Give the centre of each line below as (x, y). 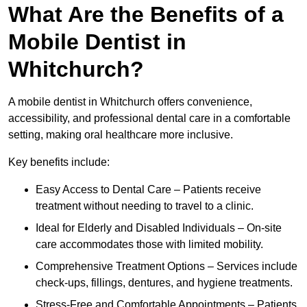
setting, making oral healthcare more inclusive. (121, 135)
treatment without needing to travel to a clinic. (145, 206)
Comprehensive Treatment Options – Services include (167, 267)
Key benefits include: (59, 162)
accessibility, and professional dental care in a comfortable (149, 119)
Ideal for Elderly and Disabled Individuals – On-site (159, 228)
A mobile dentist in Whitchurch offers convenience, (130, 102)
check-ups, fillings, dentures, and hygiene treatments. (164, 283)
